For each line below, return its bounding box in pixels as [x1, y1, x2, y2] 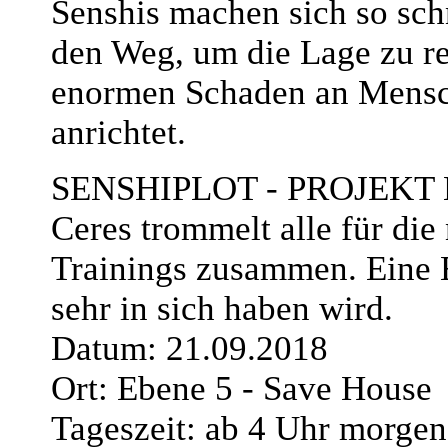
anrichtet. [51, 113, 186, 152]
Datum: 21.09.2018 [51, 329, 328, 368]
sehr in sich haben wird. [51, 289, 393, 328]
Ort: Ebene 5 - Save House [51, 369, 432, 408]
